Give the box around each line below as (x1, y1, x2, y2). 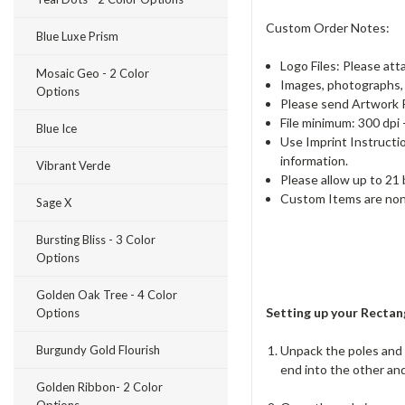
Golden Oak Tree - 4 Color (36, 287, 177, 302)
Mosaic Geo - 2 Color (36, 66, 149, 80)
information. (279, 152, 351, 168)
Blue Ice (36, 121, 77, 136)
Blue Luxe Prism (36, 29, 118, 43)
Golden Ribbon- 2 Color (36, 380, 163, 394)
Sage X (36, 195, 71, 210)
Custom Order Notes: (265, 19, 392, 35)
